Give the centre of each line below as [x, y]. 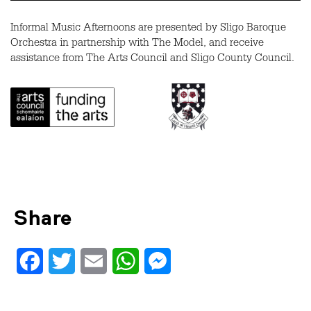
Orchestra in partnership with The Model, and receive [137, 45]
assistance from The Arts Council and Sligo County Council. [152, 60]
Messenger [197, 261]
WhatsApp [164, 261]
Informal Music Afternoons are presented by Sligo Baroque [148, 30]
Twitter [92, 261]
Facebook [66, 261]
